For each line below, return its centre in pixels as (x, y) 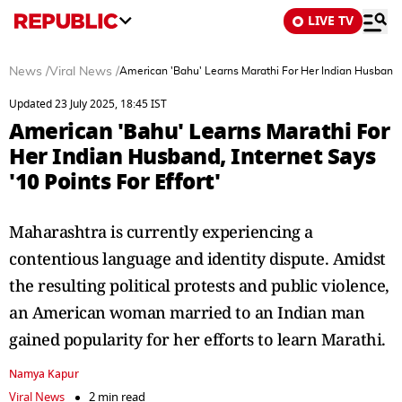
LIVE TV (331, 21)
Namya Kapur (44, 374)
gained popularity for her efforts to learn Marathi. (197, 339)
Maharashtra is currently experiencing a (161, 232)
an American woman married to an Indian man (187, 312)
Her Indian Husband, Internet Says (192, 157)
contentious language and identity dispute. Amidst (197, 258)
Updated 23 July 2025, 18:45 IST (88, 104)
